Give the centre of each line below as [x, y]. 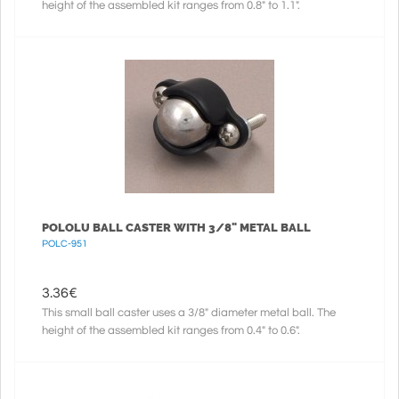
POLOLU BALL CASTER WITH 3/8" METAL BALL [176, 228]
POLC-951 [65, 244]
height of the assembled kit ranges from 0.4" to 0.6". [171, 330]
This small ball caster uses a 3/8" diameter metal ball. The [189, 313]
